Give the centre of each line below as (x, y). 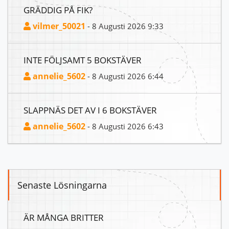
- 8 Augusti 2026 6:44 (124, 76)
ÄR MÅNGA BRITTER (64, 217)
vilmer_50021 (58, 26)
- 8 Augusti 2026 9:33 (124, 26)
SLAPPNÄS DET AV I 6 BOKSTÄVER (90, 110)
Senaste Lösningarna (62, 185)
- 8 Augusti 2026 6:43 (124, 127)
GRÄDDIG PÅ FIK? (58, 10)
